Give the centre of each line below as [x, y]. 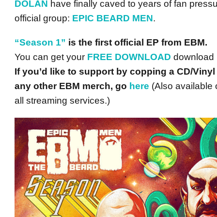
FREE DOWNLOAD [129, 57]
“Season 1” [40, 42]
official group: [43, 18]
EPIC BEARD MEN [113, 18]
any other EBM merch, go [72, 86]
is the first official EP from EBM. [137, 42]
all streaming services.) [62, 101]
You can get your [51, 57]
